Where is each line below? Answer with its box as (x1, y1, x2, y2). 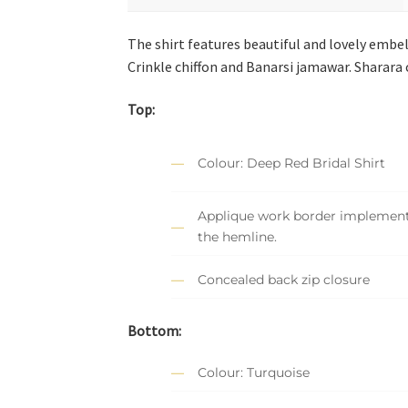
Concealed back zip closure (198, 271, 371, 289)
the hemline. (198, 229, 278, 246)
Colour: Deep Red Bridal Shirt (198, 154, 386, 171)
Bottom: (127, 321, 182, 340)
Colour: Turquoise (198, 364, 311, 382)
